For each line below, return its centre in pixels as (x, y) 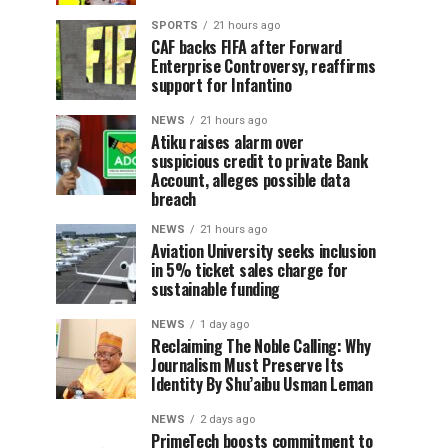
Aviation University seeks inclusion (263, 251)
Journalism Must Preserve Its (248, 365)
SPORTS (174, 26)
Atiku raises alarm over (227, 142)
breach (174, 199)
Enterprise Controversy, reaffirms (263, 66)
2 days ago (227, 420)
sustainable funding (215, 289)
